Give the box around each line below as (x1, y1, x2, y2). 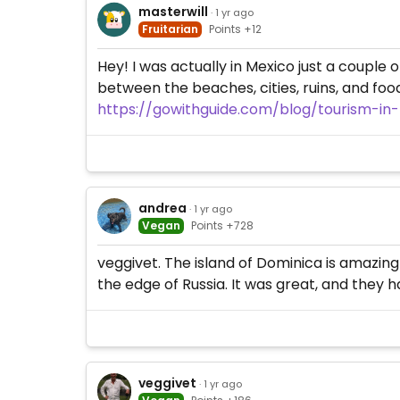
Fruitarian (142, 21, 199, 37)
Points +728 (191, 217, 254, 233)
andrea (138, 198, 187, 217)
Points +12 (209, 21, 262, 37)
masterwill (138, 2, 209, 21)
